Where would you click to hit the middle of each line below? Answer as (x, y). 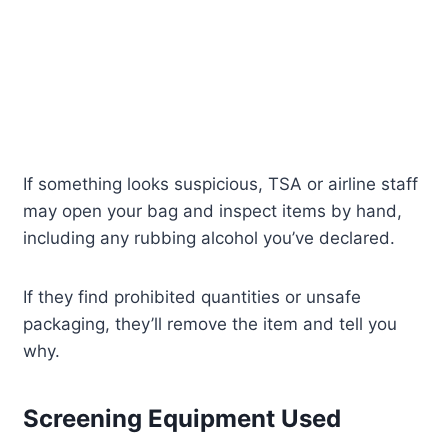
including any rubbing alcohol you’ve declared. (209, 238)
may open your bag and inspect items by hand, (213, 211)
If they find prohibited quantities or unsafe (192, 297)
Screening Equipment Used (182, 419)
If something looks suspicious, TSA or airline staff (221, 184)
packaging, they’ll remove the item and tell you (210, 324)
